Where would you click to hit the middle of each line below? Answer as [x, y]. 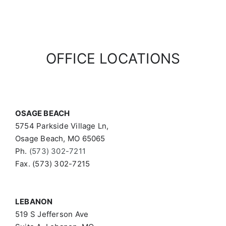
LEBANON [34, 202]
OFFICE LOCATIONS [113, 59]
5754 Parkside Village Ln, [62, 126]
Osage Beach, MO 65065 [60, 139]
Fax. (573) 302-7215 [52, 164]
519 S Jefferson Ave [52, 214]
